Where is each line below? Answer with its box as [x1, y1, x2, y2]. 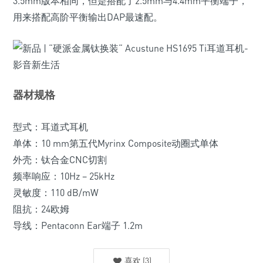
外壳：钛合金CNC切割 [13, 154, 107, 166]
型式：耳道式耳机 [13, 121, 88, 133]
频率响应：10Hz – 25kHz [13, 170, 114, 182]
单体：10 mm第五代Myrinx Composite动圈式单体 [13, 137, 218, 149]
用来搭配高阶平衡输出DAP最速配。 [13, 11, 163, 23]
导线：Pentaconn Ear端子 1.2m [13, 220, 143, 231]
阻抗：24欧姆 [13, 203, 69, 215]
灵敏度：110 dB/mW [13, 187, 99, 198]
